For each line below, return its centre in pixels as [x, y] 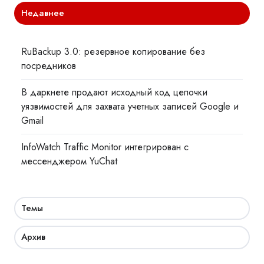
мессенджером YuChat [70, 161]
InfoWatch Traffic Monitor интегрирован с [105, 147]
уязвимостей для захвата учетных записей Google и [130, 106]
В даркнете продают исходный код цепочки [115, 92]
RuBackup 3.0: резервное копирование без [113, 51]
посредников [49, 65]
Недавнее [43, 13]
